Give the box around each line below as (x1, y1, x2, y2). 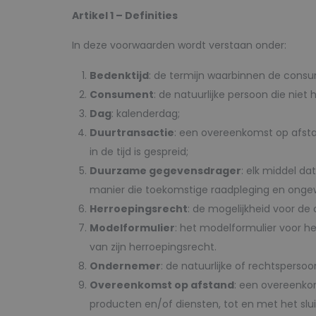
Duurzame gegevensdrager (90, 164, 241, 178)
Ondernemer (90, 259, 161, 273)
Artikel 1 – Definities (72, 8, 178, 23)
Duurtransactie (90, 126, 174, 140)
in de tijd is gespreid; (90, 145, 188, 159)
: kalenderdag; (111, 107, 180, 121)
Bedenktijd (90, 68, 149, 83)
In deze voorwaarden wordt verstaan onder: (72, 38, 286, 52)
